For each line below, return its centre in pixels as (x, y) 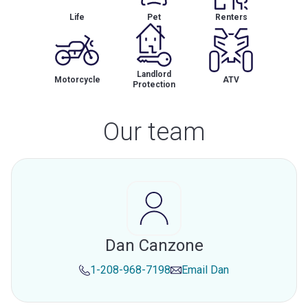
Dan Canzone (154, 245)
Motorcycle (77, 79)
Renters (231, 17)
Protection (154, 85)
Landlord (154, 74)
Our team (154, 132)
